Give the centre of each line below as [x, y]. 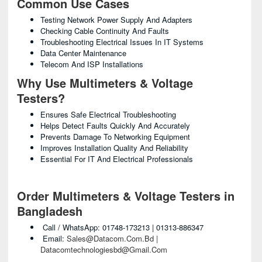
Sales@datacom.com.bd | [112, 238]
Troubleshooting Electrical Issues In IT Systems [122, 42]
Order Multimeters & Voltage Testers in [126, 196]
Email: [54, 238]
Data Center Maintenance [83, 53]
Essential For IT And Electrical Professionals [117, 159]
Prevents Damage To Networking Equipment [115, 137]
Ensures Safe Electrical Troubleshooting [108, 114]
